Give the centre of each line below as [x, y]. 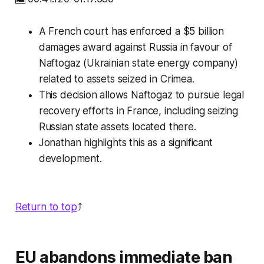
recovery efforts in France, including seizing [138, 111]
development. [70, 159]
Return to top [46, 207]
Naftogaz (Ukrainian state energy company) [138, 63]
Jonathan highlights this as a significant [126, 143]
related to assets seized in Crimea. [116, 79]
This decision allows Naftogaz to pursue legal [141, 95]
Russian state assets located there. [117, 127]
